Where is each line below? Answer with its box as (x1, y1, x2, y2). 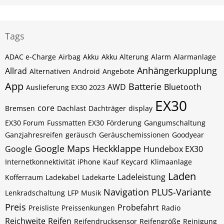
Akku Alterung (101, 52, 148, 61)
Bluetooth (164, 81, 201, 92)
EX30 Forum (5, 118, 44, 127)
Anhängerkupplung (137, 64, 217, 76)
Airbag (58, 52, 80, 61)
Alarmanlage (173, 52, 216, 61)
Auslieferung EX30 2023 (26, 82, 105, 92)
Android (73, 66, 100, 76)
